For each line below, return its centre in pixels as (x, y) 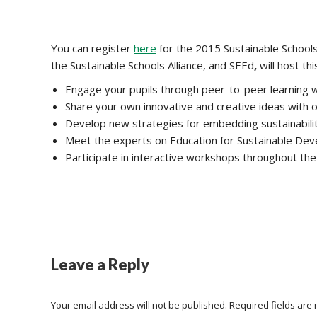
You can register (92, 48)
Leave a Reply (100, 264)
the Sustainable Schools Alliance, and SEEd (152, 65)
